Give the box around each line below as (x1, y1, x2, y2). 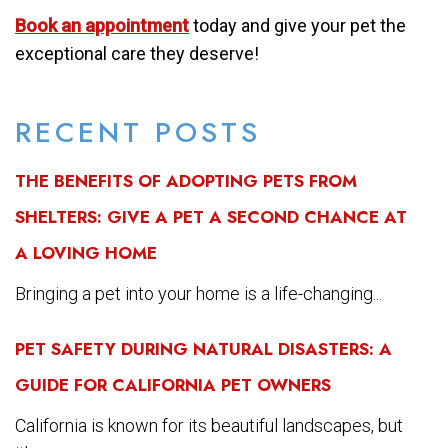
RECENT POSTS (15, 111, 261, 153)
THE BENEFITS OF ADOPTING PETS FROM (15, 168, 357, 193)
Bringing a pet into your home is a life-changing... (15, 282, 382, 304)
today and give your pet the (189, 14, 406, 36)
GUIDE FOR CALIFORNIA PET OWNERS (15, 372, 331, 397)
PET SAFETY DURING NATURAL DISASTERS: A (15, 336, 392, 361)
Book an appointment (15, 14, 189, 36)
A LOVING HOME (15, 240, 157, 265)
